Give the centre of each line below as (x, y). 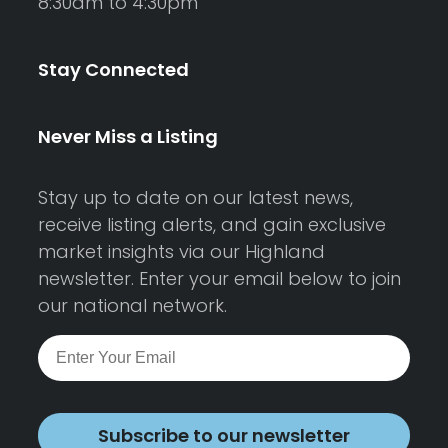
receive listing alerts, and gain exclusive (212, 225)
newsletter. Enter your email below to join (219, 279)
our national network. (132, 306)
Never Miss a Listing (128, 137)
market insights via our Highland (181, 252)
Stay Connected (113, 70)
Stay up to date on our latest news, (195, 198)
